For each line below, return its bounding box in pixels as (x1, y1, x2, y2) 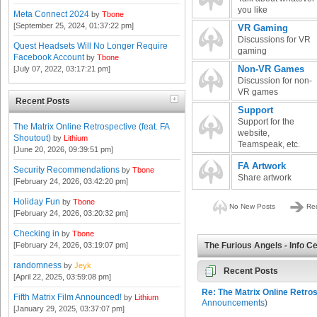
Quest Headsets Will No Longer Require (13, 41, 168, 52)
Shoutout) (13, 132, 51, 143)
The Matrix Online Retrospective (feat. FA (13, 121, 169, 132)
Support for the (238, 116, 295, 127)
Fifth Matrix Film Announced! (13, 292, 122, 302)
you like (238, 4, 268, 15)
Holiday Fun (13, 196, 60, 207)
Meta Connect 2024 (13, 9, 89, 20)
